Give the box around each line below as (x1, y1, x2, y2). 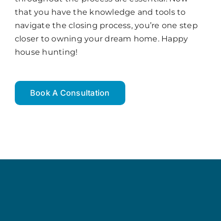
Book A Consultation (30, 88, 110, 98)
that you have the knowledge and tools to (14, 7, 186, 17)
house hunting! (14, 47, 78, 57)
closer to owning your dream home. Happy (14, 34, 188, 44)
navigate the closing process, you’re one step (14, 21, 198, 31)
